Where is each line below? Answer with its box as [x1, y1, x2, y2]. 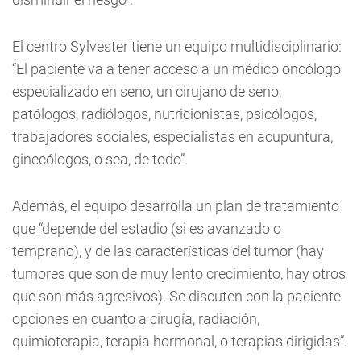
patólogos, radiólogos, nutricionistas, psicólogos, [12, 106, 317, 122]
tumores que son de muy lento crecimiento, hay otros [12, 265, 346, 282]
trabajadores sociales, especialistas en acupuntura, [12, 128, 333, 145]
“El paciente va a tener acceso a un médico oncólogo [12, 60, 341, 77]
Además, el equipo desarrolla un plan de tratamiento [12, 197, 339, 214]
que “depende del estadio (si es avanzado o [12, 220, 281, 237]
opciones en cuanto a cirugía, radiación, [12, 310, 259, 327]
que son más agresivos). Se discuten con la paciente [12, 288, 341, 305]
